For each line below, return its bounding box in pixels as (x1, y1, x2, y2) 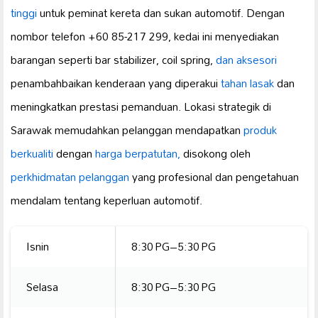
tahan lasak (221, 72, 274, 95)
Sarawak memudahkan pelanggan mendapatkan (11, 119, 243, 142)
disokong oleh (180, 142, 251, 165)
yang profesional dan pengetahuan (129, 165, 299, 189)
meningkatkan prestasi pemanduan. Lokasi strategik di (11, 95, 271, 119)
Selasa (26, 275, 59, 299)
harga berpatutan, (95, 142, 180, 165)
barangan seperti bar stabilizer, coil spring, (11, 48, 216, 72)
